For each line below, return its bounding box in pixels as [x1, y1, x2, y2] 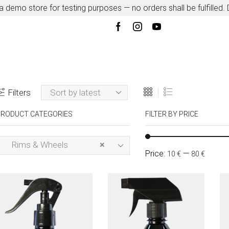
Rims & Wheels [5, 139, 68, 150]
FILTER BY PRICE [145, 110, 198, 118]
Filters [7, 87, 31, 98]
